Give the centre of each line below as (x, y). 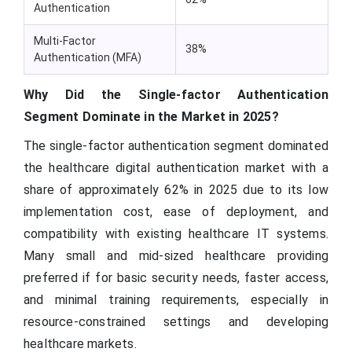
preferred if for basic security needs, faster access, (176, 278)
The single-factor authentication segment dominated (176, 146)
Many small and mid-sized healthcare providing (176, 256)
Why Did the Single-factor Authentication (176, 95)
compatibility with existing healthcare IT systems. (176, 234)
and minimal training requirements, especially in (176, 300)
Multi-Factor (65, 41)
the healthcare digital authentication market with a (176, 168)
